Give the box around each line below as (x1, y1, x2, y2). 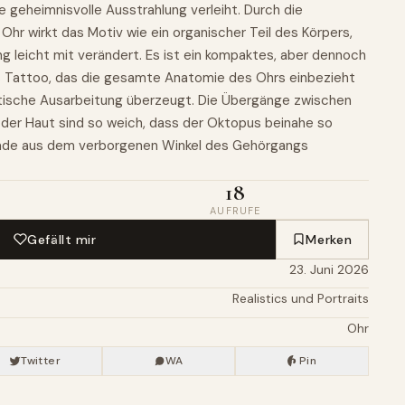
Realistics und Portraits (232, 290, 369, 307)
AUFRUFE (210, 204, 261, 217)
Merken (306, 231, 353, 248)
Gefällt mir (27, 231, 97, 248)
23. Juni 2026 (289, 260, 369, 278)
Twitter (21, 353, 61, 369)
